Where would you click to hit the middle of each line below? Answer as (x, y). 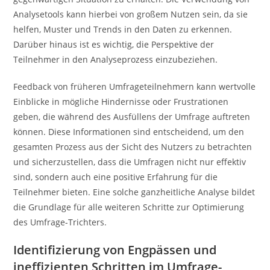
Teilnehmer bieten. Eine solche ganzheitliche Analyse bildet (134, 192)
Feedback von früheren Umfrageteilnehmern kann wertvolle (135, 86)
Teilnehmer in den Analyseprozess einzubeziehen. (116, 59)
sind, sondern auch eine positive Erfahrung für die (116, 177)
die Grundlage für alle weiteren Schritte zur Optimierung (129, 207)
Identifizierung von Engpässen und (115, 250)
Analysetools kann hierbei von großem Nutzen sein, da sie (131, 14)
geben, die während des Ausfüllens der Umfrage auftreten (132, 117)
